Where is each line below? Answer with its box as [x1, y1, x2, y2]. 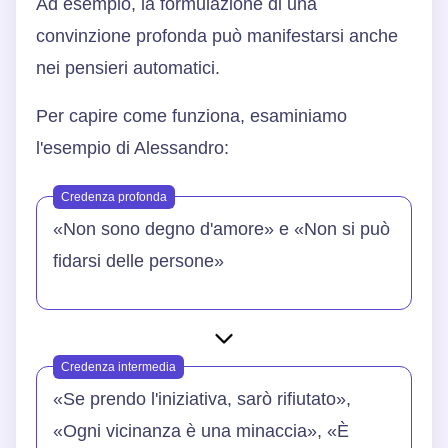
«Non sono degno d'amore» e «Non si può [53, 219, 390, 240]
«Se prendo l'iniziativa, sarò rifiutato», [53, 389, 351, 410]
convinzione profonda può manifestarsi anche [36, 26, 398, 47]
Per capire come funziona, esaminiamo [36, 106, 347, 127]
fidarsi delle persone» [53, 251, 224, 272]
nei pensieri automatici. [36, 58, 220, 79]
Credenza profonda [61, 190, 167, 205]
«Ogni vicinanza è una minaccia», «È [53, 421, 349, 442]
